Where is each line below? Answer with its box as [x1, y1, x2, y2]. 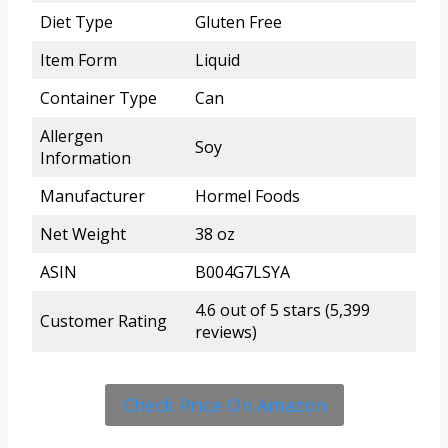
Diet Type [40, 10, 113, 33]
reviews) [195, 320, 257, 343]
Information [40, 146, 131, 169]
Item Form [40, 48, 117, 71]
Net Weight [40, 222, 126, 245]
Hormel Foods [195, 184, 300, 207]
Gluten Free [195, 10, 282, 33]
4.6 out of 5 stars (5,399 [195, 298, 370, 321]
